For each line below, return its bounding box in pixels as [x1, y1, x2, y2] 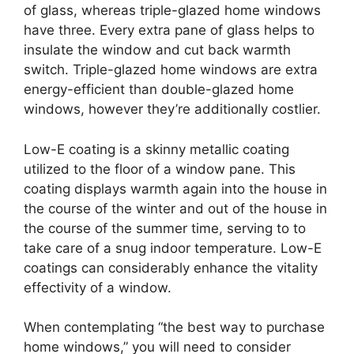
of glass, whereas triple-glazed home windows [24, 2, 321, 19]
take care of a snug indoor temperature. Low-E [24, 239, 322, 256]
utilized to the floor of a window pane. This [24, 160, 296, 177]
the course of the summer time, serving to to [24, 220, 306, 236]
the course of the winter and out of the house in [24, 200, 327, 217]
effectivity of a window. [24, 279, 171, 296]
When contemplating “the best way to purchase [24, 319, 325, 336]
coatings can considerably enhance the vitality [24, 259, 318, 276]
